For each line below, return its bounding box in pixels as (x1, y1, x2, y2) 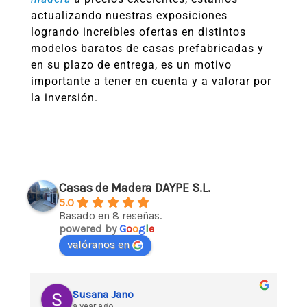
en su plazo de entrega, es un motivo (31, 58, 232, 71)
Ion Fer (73, 288, 107, 302)
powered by (59, 222, 119, 235)
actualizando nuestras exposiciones (31, 9, 228, 22)
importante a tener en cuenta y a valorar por (31, 75, 271, 88)
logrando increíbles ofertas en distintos (31, 25, 246, 38)
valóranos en (67, 238, 130, 251)
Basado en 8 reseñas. (59, 209, 162, 222)
